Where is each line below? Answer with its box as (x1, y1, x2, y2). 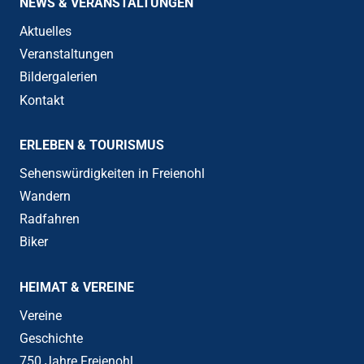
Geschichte (19, 330, 83, 346)
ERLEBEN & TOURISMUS (19, 137, 164, 154)
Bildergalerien (19, 69, 97, 85)
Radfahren (19, 211, 80, 227)
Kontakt (19, 92, 64, 108)
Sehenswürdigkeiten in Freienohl (19, 165, 205, 181)
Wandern (19, 188, 71, 204)
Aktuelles (19, 24, 71, 39)
